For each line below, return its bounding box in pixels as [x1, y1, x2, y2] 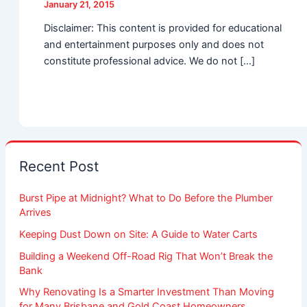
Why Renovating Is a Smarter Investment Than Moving [19, 286, 274, 299]
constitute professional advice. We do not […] [44, 55, 256, 68]
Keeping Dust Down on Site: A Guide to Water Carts [19, 228, 258, 241]
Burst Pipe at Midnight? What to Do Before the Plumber [19, 191, 273, 204]
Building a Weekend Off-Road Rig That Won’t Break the [19, 249, 273, 262]
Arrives [19, 206, 51, 219]
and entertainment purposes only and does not [44, 38, 265, 51]
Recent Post [19, 158, 99, 175]
